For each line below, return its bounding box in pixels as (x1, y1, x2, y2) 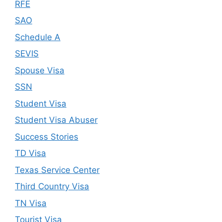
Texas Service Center (15, 165, 100, 175)
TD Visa (15, 148, 46, 158)
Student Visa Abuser (15, 115, 98, 125)
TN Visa (15, 198, 47, 208)
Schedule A (15, 32, 60, 42)
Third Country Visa (15, 181, 89, 191)
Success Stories (15, 131, 78, 142)
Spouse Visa (15, 65, 64, 75)
